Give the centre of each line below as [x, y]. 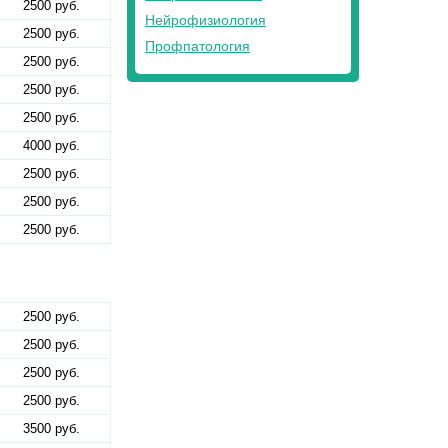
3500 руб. [51, 429]
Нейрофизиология [205, 20]
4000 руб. [51, 146]
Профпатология [197, 46]
